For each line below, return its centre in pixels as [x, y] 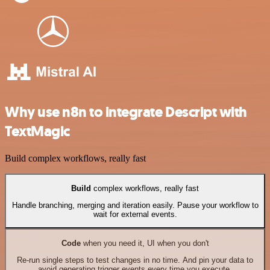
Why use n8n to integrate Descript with [126, 112]
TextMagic [37, 132]
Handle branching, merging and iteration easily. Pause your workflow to [135, 205]
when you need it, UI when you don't [145, 243]
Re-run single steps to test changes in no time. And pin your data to [135, 260]
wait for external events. [135, 214]
